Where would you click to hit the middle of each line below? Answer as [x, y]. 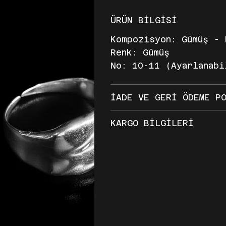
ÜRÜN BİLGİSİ [144, 20]
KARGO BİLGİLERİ [152, 123]
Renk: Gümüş [140, 53]
